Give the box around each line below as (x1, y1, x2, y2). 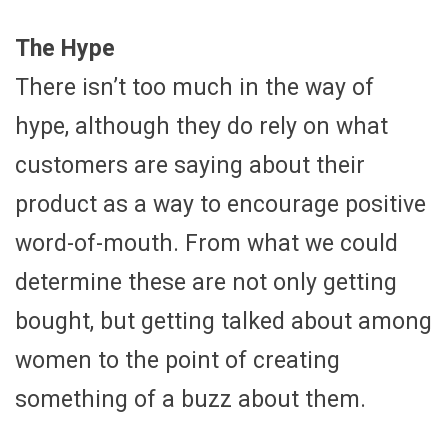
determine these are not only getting (15, 268, 397, 296)
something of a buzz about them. (15, 385, 366, 413)
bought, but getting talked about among (15, 307, 432, 335)
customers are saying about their (15, 151, 365, 179)
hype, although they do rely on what (15, 112, 388, 140)
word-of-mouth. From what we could (15, 229, 398, 257)
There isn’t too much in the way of (15, 73, 374, 101)
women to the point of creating (15, 346, 340, 374)
